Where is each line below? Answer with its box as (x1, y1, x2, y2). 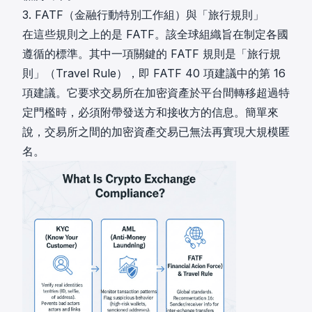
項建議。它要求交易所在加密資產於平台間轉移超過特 (22, 86, 290, 100)
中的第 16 (237, 66, 286, 80)
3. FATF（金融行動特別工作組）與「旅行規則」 (22, 8, 264, 22)
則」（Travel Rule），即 (22, 66, 153, 80)
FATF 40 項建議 (153, 66, 237, 80)
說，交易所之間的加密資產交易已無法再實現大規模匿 (22, 125, 290, 139)
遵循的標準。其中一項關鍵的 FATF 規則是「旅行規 (22, 47, 281, 61)
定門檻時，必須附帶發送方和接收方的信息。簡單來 (22, 105, 279, 119)
